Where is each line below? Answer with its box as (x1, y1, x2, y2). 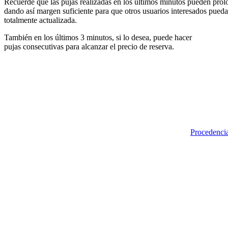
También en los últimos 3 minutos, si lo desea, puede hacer (4, 33, 192, 42)
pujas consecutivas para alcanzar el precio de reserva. (4, 42, 174, 51)
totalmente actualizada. (4, 16, 77, 25)
